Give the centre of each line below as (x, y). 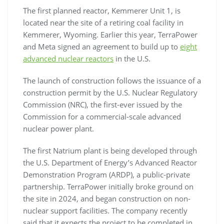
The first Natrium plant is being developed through (110, 150)
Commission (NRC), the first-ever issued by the (102, 104)
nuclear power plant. (58, 128)
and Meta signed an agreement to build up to (101, 46)
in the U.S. (132, 58)
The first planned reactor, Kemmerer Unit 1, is (102, 10)
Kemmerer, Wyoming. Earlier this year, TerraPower (110, 34)
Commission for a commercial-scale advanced (102, 116)
